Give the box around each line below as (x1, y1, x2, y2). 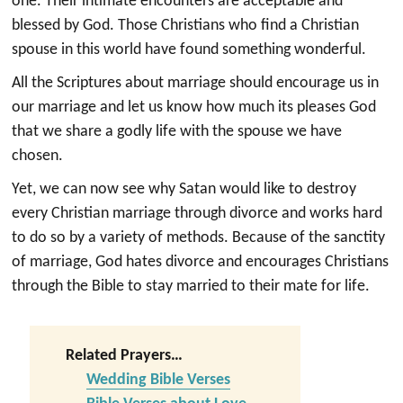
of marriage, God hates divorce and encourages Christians (12, 254, 390, 272)
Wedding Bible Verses (85, 372, 230, 390)
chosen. (12, 148, 64, 166)
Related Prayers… (66, 347, 184, 365)
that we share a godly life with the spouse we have (12, 123, 343, 141)
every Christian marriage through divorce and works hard (12, 205, 383, 223)
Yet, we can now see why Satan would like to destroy (12, 181, 357, 199)
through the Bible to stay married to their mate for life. (12, 278, 371, 296)
